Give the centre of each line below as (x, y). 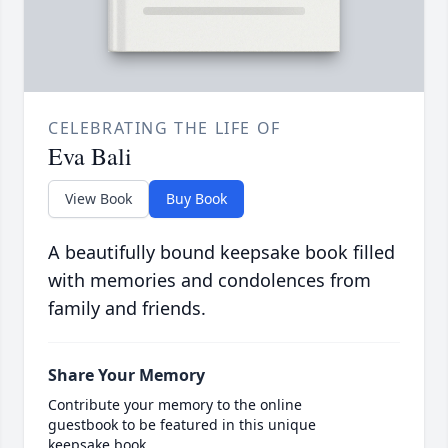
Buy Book (196, 199)
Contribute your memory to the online (175, 405)
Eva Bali (90, 156)
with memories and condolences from (209, 280)
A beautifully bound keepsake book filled (221, 252)
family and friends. (127, 308)
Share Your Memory (126, 375)
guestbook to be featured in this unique (182, 425)
